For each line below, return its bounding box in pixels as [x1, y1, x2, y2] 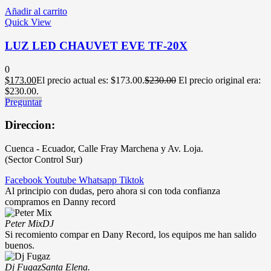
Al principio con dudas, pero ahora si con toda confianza [5, 186, 220, 196]
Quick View [5, 17, 51, 28]
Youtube [44, 175, 76, 185]
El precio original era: [178, 74, 261, 85]
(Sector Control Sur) [5, 154, 82, 165]
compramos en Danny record [5, 197, 116, 207]
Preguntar [5, 96, 42, 107]
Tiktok [119, 175, 144, 185]
